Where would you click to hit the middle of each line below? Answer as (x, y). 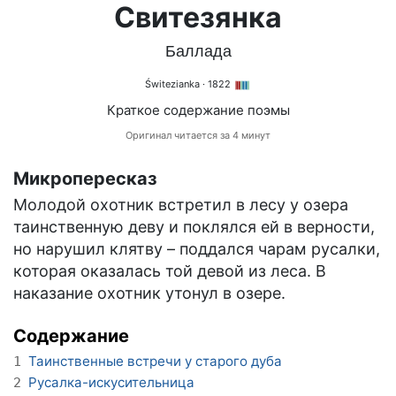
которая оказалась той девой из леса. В (170, 271)
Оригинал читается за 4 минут (198, 136)
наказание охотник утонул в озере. (149, 293)
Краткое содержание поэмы (198, 110)
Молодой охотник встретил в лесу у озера (181, 205)
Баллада (198, 52)
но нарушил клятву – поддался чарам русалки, (197, 249)
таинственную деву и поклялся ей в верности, (194, 227)
